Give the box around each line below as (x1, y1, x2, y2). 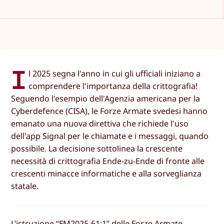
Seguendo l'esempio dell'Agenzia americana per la (11, 93, 200, 104)
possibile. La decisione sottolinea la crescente (11, 143, 183, 154)
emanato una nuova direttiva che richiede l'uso (11, 118, 189, 129)
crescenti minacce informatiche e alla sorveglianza (11, 168, 202, 179)
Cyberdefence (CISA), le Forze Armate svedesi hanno (11, 105, 208, 117)
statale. (11, 180, 39, 192)
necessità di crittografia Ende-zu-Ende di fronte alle (11, 155, 205, 167)
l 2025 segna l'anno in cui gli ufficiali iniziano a (28, 68, 201, 79)
